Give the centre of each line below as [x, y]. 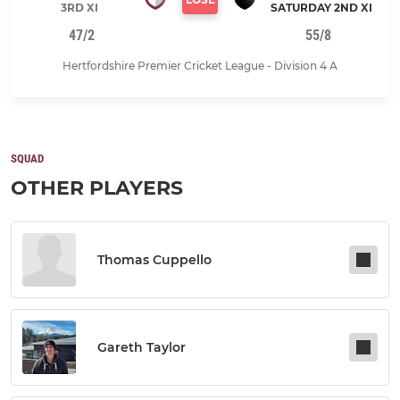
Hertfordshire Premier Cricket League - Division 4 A [200, 66]
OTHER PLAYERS [97, 188]
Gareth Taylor [142, 348]
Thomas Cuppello [154, 260]
